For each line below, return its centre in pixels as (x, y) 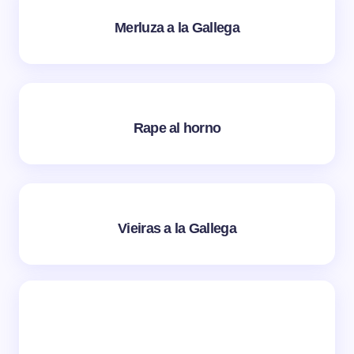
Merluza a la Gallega (177, 27)
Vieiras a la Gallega (177, 228)
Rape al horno (177, 128)
